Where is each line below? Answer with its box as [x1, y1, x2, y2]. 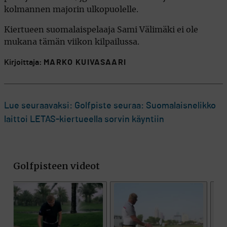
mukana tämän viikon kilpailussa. [4, 38, 139, 47]
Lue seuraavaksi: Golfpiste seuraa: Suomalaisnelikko [4, 101, 216, 111]
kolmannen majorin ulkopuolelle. [4, 6, 138, 14]
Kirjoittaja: [4, 58, 44, 67]
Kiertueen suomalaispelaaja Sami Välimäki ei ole [4, 26, 198, 34]
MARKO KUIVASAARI [44, 58, 127, 67]
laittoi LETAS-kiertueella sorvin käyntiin [4, 115, 164, 125]
